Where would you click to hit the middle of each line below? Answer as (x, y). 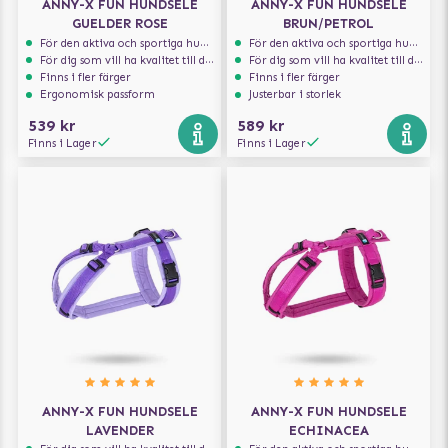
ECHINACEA (328, 430)
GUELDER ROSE (119, 24)
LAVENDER (119, 430)
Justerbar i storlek (295, 94)
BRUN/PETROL (328, 24)
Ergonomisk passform (98, 94)
